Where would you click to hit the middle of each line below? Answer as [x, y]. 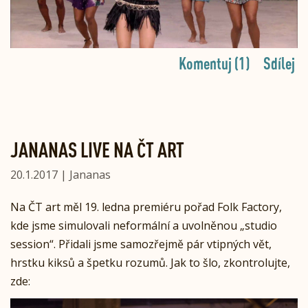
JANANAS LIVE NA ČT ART [97, 149]
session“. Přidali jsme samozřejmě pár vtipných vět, [141, 244]
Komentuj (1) [214, 63]
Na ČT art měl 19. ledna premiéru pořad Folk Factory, [146, 207]
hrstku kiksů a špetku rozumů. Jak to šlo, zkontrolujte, [150, 262]
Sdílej [279, 63]
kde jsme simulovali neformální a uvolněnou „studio [144, 225]
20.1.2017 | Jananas [60, 174]
